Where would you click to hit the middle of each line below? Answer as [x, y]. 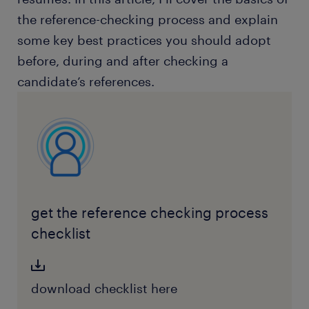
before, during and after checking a [123, 61]
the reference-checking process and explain [148, 19]
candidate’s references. [86, 81]
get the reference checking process [149, 212]
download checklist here [104, 288]
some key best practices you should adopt [144, 40]
